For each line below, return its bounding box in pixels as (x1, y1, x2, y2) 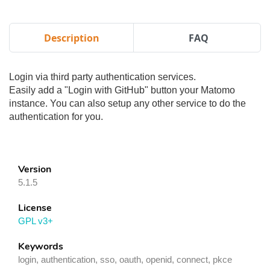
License (18, 201, 52, 215)
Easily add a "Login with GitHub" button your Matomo (9, 85, 235, 95)
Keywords (18, 240, 63, 253)
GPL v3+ (18, 216, 53, 226)
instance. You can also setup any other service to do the (9, 98, 246, 108)
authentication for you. (9, 111, 103, 122)
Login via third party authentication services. (9, 72, 196, 82)
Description (43, 31, 99, 45)
